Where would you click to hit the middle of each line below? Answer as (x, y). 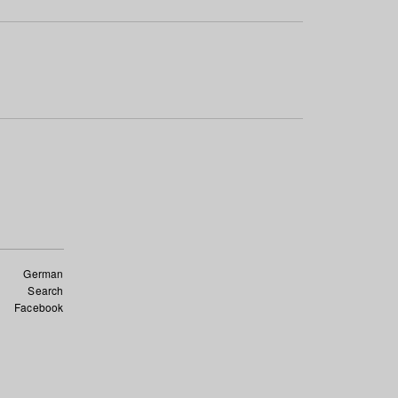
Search (46, 290)
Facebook (39, 307)
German (44, 273)
